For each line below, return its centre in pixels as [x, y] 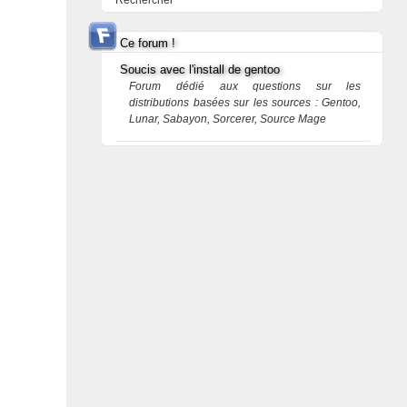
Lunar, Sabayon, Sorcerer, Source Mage [228, 119]
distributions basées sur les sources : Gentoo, [245, 103]
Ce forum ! [148, 43]
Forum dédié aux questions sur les [245, 86]
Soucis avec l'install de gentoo [200, 69]
